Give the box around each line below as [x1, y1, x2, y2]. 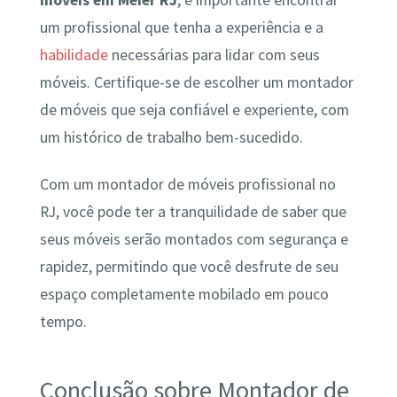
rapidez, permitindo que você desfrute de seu [39, 257, 339, 277]
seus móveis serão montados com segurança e [39, 230, 348, 250]
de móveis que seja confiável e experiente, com [39, 100, 349, 121]
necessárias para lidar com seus [107, 45, 320, 66]
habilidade [39, 45, 108, 66]
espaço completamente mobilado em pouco [39, 284, 329, 305]
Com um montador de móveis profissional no [39, 175, 336, 195]
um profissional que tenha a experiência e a [39, 18, 323, 38]
